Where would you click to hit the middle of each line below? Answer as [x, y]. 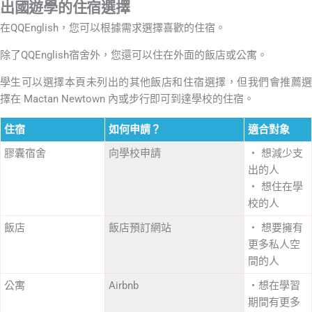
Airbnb [124, 285]
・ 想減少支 [275, 153]
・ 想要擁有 [275, 227]
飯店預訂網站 [140, 227]
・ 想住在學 [275, 186]
